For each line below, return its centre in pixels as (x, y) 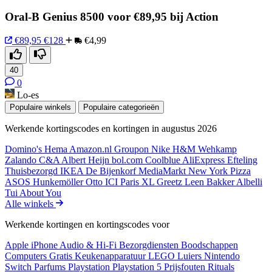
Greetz (171, 182)
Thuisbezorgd (32, 171)
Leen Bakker (210, 182)
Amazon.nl (92, 149)
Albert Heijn (87, 160)
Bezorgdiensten (150, 245)
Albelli (249, 182)
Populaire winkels (40, 107)
